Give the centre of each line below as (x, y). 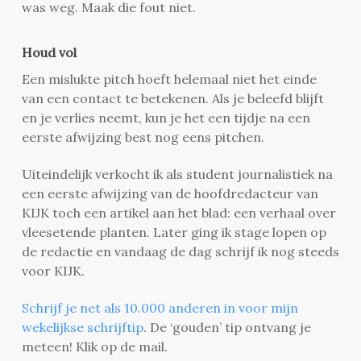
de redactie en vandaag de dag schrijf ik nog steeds (180, 251)
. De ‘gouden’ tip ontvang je (227, 327)
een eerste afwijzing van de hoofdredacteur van (170, 193)
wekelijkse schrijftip (82, 327)
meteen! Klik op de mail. (94, 346)
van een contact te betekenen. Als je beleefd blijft (172, 98)
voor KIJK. (53, 270)
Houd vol (49, 52)
